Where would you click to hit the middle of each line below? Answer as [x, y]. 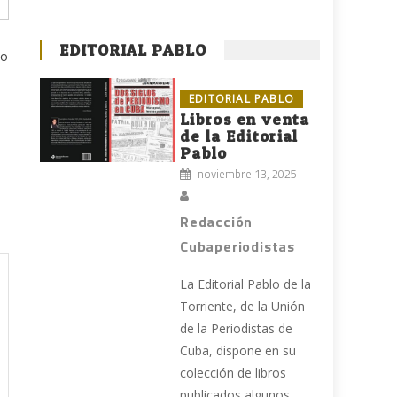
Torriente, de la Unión [243, 307]
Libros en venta [245, 120]
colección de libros [234, 373]
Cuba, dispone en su [238, 351]
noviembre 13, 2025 [248, 174]
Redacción [217, 222]
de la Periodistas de [237, 329]
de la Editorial [239, 136]
